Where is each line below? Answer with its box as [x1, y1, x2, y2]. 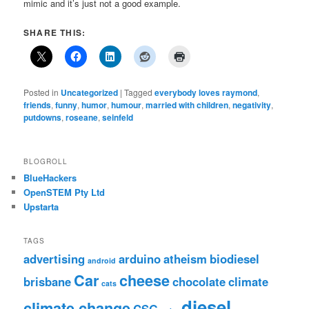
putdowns [23, 110, 62, 123]
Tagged [124, 86, 153, 98]
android [88, 255, 117, 266]
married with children [146, 98, 229, 111]
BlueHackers [23, 171, 77, 185]
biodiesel [210, 250, 260, 268]
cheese [119, 270, 170, 292]
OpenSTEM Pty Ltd [23, 186, 106, 199]
